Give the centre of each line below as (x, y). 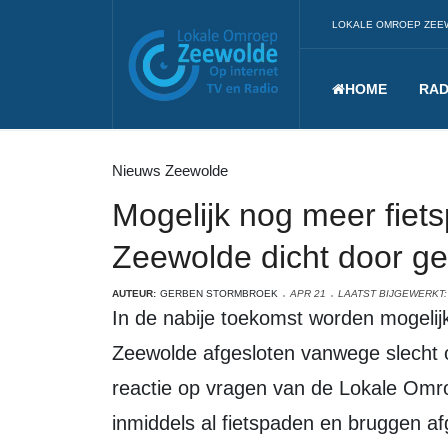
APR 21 (308, 293)
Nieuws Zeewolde (170, 170)
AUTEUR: (134, 293)
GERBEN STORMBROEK (219, 293)
